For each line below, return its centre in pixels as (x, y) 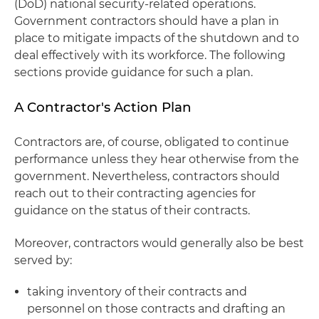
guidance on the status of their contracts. (132, 210)
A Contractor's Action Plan (103, 107)
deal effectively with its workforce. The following (150, 55)
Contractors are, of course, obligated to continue (152, 142)
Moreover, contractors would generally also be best (159, 243)
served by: (43, 260)
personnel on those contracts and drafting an (156, 309)
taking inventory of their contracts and (137, 292)
